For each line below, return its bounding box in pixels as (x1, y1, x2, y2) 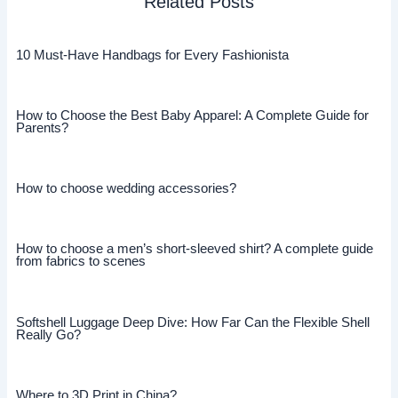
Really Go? (15, 327, 81, 342)
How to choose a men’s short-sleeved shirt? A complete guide (15, 242, 373, 257)
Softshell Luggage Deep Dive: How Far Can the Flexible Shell (15, 314, 370, 330)
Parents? (15, 121, 68, 136)
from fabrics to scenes (15, 254, 146, 269)
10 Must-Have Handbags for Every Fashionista (15, 47, 289, 62)
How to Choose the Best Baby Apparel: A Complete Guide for (15, 108, 369, 123)
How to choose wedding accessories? (15, 181, 236, 196)
